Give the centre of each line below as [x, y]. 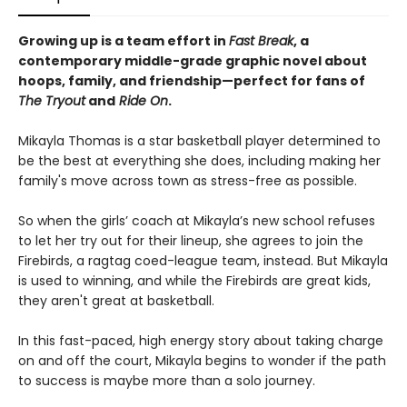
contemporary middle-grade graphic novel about [193, 61]
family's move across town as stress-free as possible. [188, 181]
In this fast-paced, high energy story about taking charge [201, 341]
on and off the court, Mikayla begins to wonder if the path [202, 361]
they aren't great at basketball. [116, 301]
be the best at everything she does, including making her [199, 161]
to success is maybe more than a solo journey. [167, 381]
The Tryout [52, 101]
